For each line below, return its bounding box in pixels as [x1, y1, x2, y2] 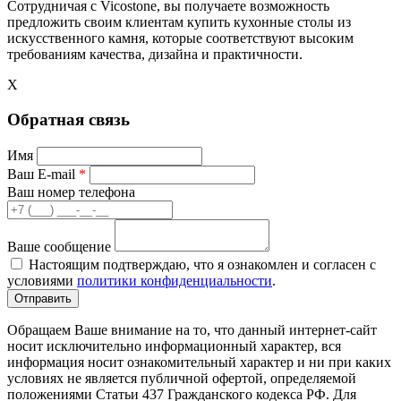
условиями [7, 272, 77, 288]
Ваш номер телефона [7, 183, 135, 200]
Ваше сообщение [7, 238, 111, 254]
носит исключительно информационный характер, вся [7, 337, 341, 354]
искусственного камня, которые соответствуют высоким [7, 30, 354, 47]
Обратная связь [7, 110, 130, 130]
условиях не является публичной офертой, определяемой [7, 370, 356, 386]
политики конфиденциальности [77, 272, 272, 288]
